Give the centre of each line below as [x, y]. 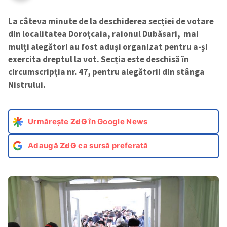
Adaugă [44, 145]
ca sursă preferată [112, 145]
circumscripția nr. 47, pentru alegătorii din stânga [106, 72]
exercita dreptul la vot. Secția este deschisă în [99, 59]
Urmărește [49, 121]
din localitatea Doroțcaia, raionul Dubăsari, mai [103, 34]
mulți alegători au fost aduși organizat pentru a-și [108, 46]
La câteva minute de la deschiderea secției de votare [111, 21]
